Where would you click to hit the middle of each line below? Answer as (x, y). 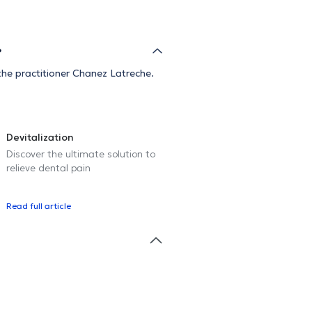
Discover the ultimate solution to (81, 154)
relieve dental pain (48, 167)
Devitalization (40, 137)
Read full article (39, 205)
